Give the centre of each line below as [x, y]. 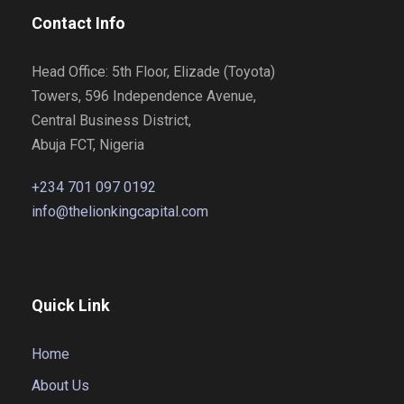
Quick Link [71, 305]
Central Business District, [111, 120]
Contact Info [78, 23]
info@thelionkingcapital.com [120, 211]
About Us [60, 385]
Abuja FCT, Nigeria [88, 144]
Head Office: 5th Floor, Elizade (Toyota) [153, 71]
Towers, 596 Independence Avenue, [144, 96]
